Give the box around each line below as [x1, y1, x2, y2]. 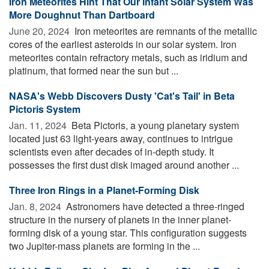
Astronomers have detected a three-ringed [64, 199, 244, 213]
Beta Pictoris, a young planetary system [69, 118, 239, 132]
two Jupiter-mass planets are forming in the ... [9, 238, 200, 253]
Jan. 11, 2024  [9, 118, 69, 132]
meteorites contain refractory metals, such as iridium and [9, 50, 247, 64]
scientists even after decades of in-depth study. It [9, 144, 214, 159]
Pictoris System [9, 101, 80, 116]
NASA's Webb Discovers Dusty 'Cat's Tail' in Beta [9, 88, 235, 103]
